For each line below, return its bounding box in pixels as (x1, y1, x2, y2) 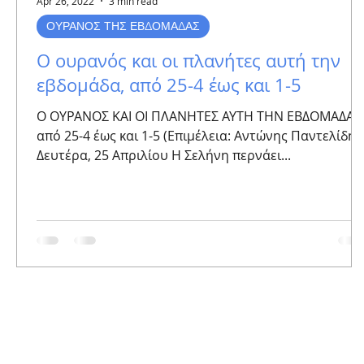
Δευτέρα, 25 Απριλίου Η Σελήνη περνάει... (37, 146, 291, 164)
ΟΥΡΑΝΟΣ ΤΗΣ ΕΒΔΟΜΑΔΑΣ (46, 19, 200, 33)
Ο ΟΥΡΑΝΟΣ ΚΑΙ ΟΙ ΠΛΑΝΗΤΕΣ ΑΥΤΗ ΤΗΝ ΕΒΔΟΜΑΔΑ (37, 107, 354, 125)
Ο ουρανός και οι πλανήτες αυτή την (37, 49, 340, 72)
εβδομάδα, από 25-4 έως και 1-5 (37, 73, 301, 97)
